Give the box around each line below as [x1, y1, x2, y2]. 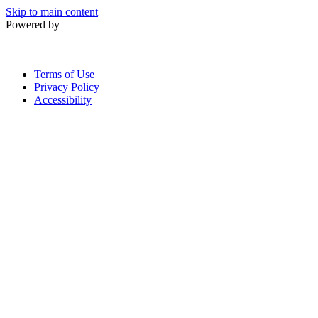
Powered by [6, 18, 60, 31]
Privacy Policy [34, 81, 99, 93]
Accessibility [34, 94, 92, 106]
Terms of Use [34, 68, 94, 80]
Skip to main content [6, 6, 98, 18]
